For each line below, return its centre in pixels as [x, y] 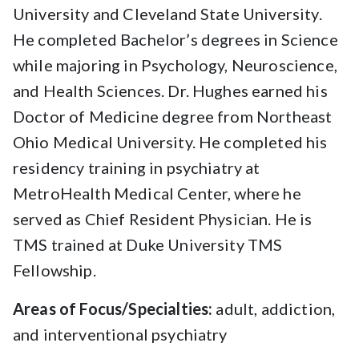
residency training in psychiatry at [137, 167]
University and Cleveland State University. [167, 14]
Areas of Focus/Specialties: [113, 309]
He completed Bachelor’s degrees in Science [175, 39]
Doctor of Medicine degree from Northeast [173, 116]
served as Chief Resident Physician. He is [163, 219]
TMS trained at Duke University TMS [148, 244]
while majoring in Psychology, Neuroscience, [175, 65]
